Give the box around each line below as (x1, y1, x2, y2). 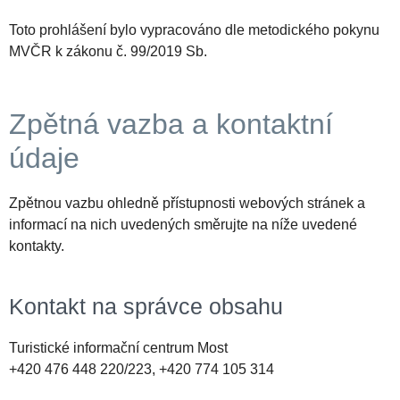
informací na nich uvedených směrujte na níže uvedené (9, 217, 357, 233)
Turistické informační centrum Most (9, 340, 228, 356)
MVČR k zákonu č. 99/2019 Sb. (9, 44, 207, 60)
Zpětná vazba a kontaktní (9, 108, 333, 141)
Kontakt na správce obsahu (9, 294, 283, 320)
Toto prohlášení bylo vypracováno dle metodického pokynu (9, 22, 379, 38)
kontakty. (9, 238, 64, 254)
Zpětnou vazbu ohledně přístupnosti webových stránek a (9, 196, 365, 212)
